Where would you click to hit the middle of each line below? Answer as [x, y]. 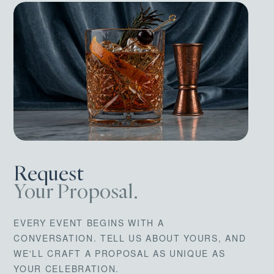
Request [49, 174]
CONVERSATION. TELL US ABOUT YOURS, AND [130, 238]
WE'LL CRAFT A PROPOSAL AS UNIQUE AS [120, 253]
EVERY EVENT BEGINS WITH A [89, 222]
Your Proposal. [76, 191]
